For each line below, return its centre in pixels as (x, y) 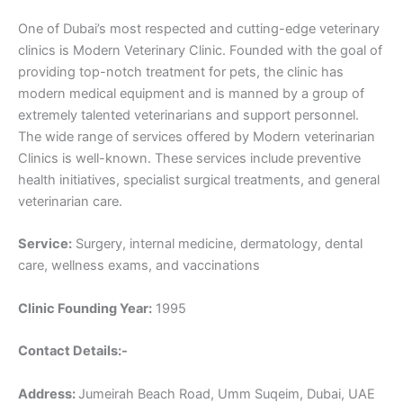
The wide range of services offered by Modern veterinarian (197, 137)
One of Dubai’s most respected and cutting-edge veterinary (199, 29)
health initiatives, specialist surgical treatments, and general (199, 180)
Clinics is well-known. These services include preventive (189, 159)
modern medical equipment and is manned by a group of (191, 94)
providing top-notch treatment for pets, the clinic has (181, 72)
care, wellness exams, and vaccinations (139, 266)
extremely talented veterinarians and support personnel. (188, 116)
